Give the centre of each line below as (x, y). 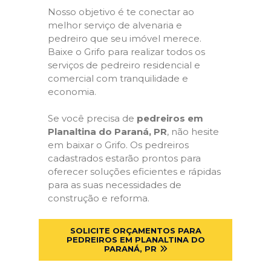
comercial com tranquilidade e (118, 78)
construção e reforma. (99, 198)
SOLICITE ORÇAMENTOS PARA (135, 230)
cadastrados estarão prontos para (124, 158)
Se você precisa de (92, 119)
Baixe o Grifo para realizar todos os (126, 51)
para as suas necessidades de (115, 185)
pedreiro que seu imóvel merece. (125, 38)
